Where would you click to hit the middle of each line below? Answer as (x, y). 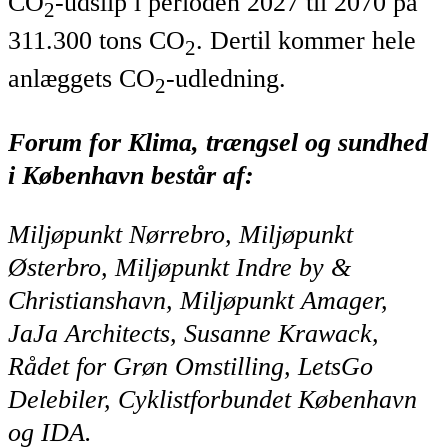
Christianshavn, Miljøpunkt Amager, (198, 300)
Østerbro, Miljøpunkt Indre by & (179, 267)
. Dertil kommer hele (306, 41)
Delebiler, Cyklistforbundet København (212, 399)
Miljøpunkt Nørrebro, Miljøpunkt (180, 234)
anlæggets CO (81, 79)
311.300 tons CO (96, 41)
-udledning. (226, 79)
